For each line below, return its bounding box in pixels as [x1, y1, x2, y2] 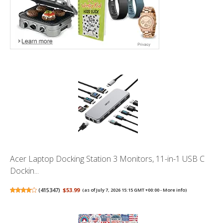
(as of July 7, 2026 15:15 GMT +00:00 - [82, 186, 163, 193]
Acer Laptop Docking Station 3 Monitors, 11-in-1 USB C [10, 153, 205, 164]
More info [163, 186, 186, 193]
